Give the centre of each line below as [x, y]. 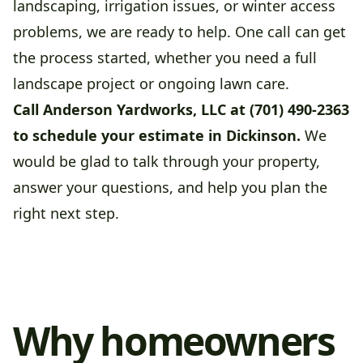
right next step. [66, 214]
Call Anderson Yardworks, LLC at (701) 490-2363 [181, 110]
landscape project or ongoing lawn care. [151, 84]
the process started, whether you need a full [165, 58]
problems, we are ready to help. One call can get [179, 32]
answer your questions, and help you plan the [170, 188]
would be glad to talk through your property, [167, 162]
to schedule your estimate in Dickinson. [157, 136]
